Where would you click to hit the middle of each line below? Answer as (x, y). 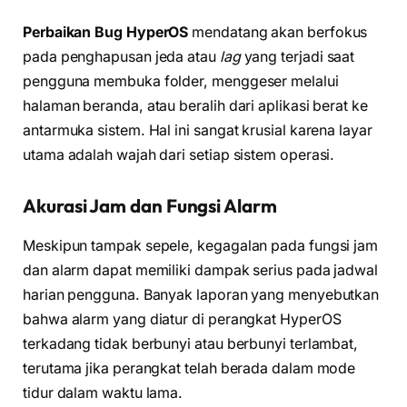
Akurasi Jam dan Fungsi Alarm (150, 205)
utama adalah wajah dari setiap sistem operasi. (179, 155)
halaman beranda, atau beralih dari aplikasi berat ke (195, 106)
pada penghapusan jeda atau (121, 57)
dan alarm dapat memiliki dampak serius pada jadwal (201, 271)
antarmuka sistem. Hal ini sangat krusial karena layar (198, 131)
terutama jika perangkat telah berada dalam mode (189, 369)
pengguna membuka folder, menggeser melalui (181, 82)
